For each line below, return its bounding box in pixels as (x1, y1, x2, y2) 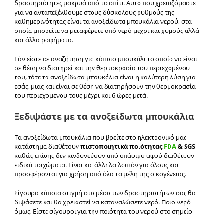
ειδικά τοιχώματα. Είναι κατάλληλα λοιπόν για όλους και (15, 160, 179, 169)
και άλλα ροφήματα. (15, 35, 73, 45)
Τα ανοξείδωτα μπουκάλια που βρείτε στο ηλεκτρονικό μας (15, 132, 186, 141)
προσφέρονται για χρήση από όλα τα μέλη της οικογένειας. (15, 169, 186, 178)
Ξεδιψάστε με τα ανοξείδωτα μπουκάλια (15, 110, 194, 123)
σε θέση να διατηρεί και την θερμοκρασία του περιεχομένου (15, 63, 190, 73)
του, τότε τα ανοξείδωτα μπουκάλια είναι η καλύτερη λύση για (15, 73, 196, 82)
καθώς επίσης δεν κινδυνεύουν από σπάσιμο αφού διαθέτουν (15, 151, 194, 160)
